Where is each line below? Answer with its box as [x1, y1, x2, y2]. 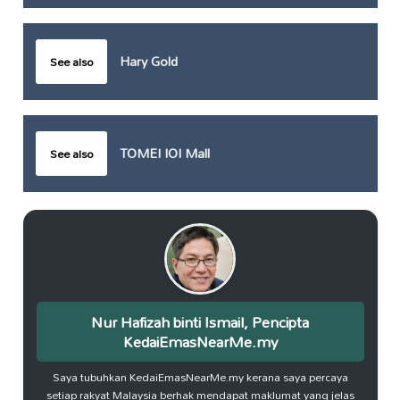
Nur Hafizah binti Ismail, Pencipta [91, 305, 309, 337]
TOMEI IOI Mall [119, 140, 210, 167]
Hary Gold [119, 48, 178, 75]
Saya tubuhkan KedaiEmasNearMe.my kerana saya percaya [52, 365, 348, 388]
